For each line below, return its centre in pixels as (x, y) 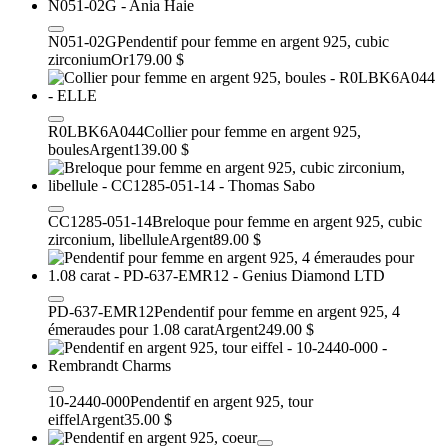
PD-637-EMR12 (101, 311)
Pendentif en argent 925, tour (221, 401)
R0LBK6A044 (96, 131)
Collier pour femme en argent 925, (252, 131)
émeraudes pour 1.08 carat (131, 329)
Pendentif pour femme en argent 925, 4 (277, 311)
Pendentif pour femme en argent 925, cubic (253, 41)
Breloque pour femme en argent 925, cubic (287, 221)
